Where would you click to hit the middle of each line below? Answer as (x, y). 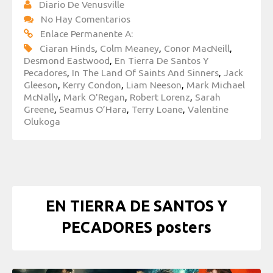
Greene (39, 109)
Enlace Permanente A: (87, 33)
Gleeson (41, 84)
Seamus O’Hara (93, 109)
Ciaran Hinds (67, 48)
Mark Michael (216, 84)
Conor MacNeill (197, 48)
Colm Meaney (129, 48)
